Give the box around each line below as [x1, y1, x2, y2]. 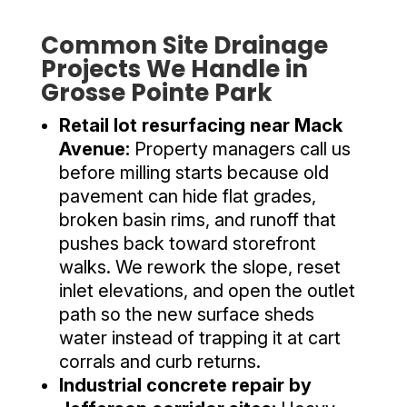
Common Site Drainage [40, 28, 328, 62]
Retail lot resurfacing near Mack [58, 114, 342, 136]
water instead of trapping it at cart [58, 326, 341, 349]
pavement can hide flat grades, [58, 184, 316, 207]
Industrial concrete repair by [58, 373, 312, 396]
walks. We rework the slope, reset [58, 255, 341, 278]
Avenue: [58, 137, 130, 160]
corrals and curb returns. [58, 350, 261, 372]
